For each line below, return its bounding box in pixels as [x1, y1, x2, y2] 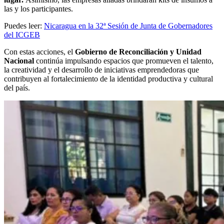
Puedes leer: [4, 21, 44, 30]
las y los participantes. [4, 4, 73, 13]
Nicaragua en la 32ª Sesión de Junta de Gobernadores [44, 21, 212, 30]
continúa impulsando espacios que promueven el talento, [34, 56, 213, 65]
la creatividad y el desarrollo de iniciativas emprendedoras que [4, 65, 199, 74]
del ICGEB [4, 30, 40, 39]
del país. [4, 83, 30, 92]
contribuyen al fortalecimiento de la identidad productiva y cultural [4, 74, 213, 83]
